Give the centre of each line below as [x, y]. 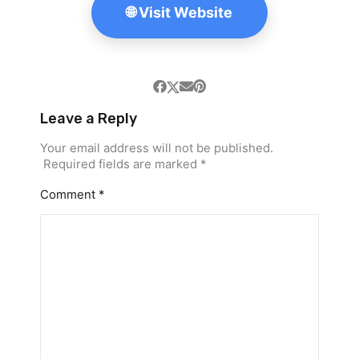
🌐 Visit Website [179, 12]
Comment [69, 194]
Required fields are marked [122, 163]
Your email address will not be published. [157, 147]
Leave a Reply [89, 118]
